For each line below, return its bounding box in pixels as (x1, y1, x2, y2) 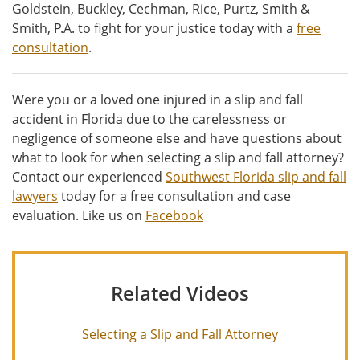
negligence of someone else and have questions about (12, 129, 342, 148)
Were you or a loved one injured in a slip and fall (12, 91, 303, 109)
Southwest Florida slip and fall (166, 168, 346, 186)
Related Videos (111, 280, 249, 307)
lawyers (12, 187, 58, 206)
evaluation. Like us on (12, 207, 145, 225)
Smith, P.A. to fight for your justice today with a (12, 19, 297, 38)
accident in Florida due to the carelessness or (12, 110, 287, 129)
